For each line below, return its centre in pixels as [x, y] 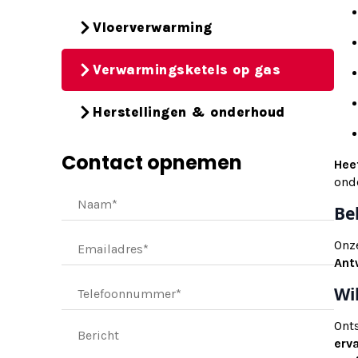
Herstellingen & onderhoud [189, 111]
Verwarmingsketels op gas [187, 69]
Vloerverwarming [153, 27]
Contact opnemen [152, 162]
